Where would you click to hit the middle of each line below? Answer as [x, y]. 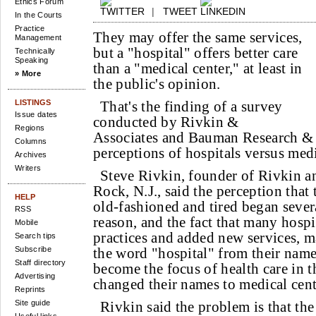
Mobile [26, 222]
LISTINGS [33, 102]
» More [28, 73]
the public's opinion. [157, 84]
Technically [35, 51]
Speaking [32, 60]
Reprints [30, 289]
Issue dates [36, 114]
